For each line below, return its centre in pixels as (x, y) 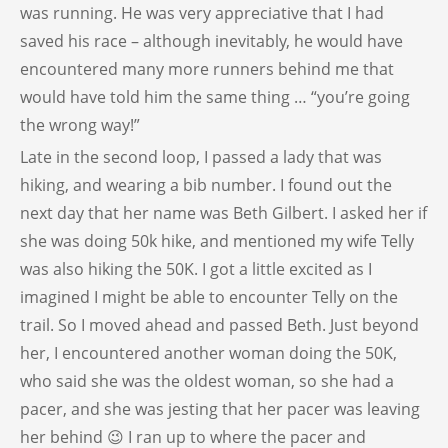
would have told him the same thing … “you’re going (215, 96)
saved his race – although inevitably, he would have (211, 40)
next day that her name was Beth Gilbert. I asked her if (223, 212)
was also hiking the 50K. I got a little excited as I (196, 268)
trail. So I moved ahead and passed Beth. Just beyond (219, 324)
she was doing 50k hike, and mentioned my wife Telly (217, 240)
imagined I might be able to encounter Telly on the (209, 296)
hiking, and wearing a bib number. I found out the (206, 184)
